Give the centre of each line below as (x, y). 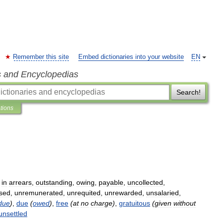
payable (111, 182)
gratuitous (135, 203)
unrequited (84, 193)
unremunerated (39, 193)
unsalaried (163, 193)
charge (102, 203)
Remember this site (41, 57)
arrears (20, 182)
